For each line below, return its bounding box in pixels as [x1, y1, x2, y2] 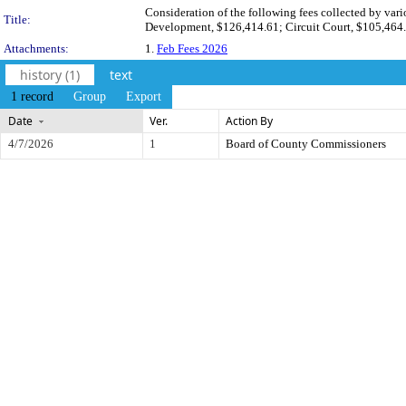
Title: [4, 13, 31, 26]
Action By [226, 113, 273, 129]
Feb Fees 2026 [157, 42, 227, 55]
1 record [11, 90, 53, 103]
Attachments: [4, 42, 69, 55]
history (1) [20, 66, 80, 83]
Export [126, 90, 161, 103]
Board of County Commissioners [226, 137, 386, 150]
